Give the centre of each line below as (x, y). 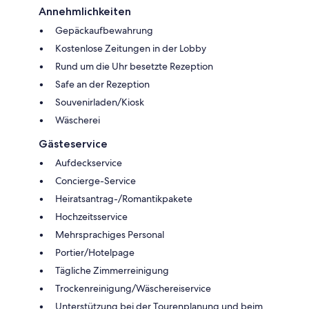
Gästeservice (73, 143)
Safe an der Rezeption (102, 84)
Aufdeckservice (89, 162)
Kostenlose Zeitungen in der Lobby (131, 48)
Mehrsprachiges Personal (110, 234)
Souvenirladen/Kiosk (100, 102)
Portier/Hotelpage (95, 252)
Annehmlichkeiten (85, 11)
